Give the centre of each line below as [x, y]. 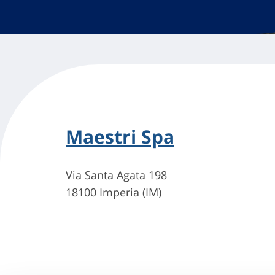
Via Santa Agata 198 [116, 175]
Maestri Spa [120, 137]
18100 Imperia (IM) [114, 192]
